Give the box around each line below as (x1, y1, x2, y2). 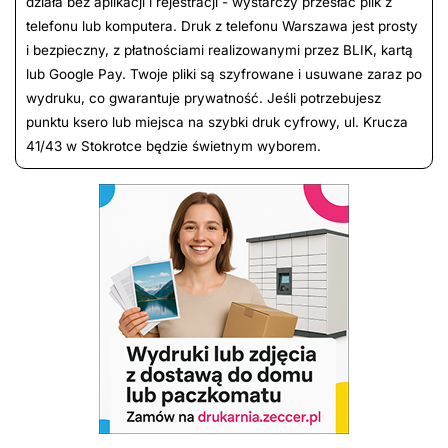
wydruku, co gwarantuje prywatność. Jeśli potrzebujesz (26, 90, 381, 107)
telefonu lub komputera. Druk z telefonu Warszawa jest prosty (26, 18, 418, 35)
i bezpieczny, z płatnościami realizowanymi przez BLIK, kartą (26, 42, 413, 59)
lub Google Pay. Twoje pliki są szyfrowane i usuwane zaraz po (26, 66, 422, 83)
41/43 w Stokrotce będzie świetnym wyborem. (26, 138, 321, 155)
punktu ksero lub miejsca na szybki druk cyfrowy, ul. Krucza (26, 114, 408, 131)
